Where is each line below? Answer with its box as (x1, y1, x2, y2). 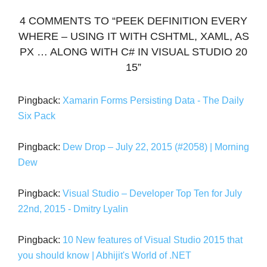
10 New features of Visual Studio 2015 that (63, 235, 243, 246)
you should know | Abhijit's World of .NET (18, 250, 191, 261)
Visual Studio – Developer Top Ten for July (63, 188, 242, 199)
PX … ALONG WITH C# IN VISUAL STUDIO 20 (20, 46, 247, 58)
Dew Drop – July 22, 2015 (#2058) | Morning (63, 142, 249, 153)
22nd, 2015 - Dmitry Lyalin (18, 204, 128, 215)
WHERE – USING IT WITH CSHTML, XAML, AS (18, 30, 249, 43)
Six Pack (18, 111, 55, 122)
